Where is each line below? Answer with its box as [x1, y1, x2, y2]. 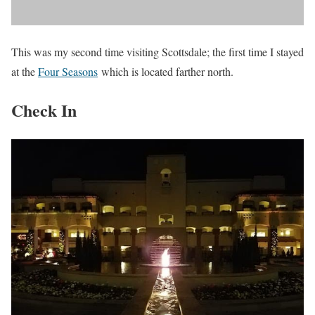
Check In [11, 97, 77, 122]
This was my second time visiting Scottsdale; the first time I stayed [11, 44, 304, 59]
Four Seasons [38, 63, 98, 79]
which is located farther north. [98, 63, 233, 79]
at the [11, 63, 38, 79]
